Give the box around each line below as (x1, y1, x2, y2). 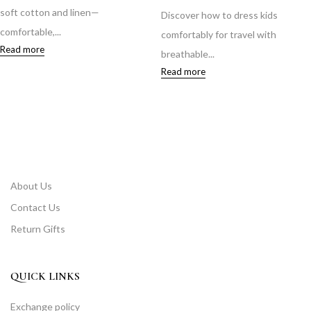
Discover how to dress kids (161, 9, 278, 22)
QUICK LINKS (10, 269, 80, 283)
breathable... (161, 48, 215, 60)
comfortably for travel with (161, 28, 276, 41)
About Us (10, 179, 52, 192)
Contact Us (10, 201, 60, 213)
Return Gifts (10, 222, 65, 235)
